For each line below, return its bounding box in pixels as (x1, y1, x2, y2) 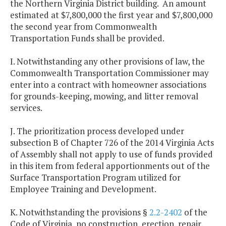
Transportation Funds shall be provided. (10, 32, 164, 44)
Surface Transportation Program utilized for (10, 172, 181, 184)
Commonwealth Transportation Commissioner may (10, 67, 209, 79)
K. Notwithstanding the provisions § (10, 206, 149, 218)
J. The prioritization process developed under (10, 125, 184, 137)
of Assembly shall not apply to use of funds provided (10, 148, 213, 160)
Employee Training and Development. (10, 183, 156, 195)
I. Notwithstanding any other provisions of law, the (10, 55, 205, 68)
